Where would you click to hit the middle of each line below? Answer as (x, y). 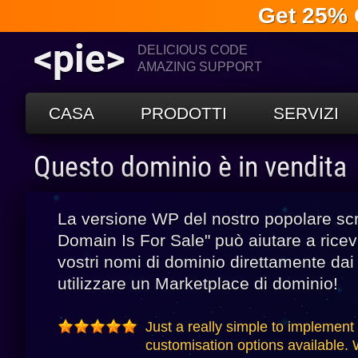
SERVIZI (306, 113)
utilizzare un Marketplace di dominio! (198, 283)
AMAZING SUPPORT (200, 67)
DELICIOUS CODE (193, 50)
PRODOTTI (184, 113)
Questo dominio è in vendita (190, 167)
